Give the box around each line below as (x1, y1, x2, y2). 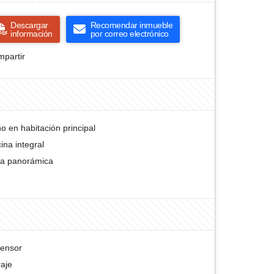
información (10, 29, 53, 39)
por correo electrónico (90, 29, 169, 39)
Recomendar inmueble (90, 20, 172, 30)
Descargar (10, 20, 48, 30)
